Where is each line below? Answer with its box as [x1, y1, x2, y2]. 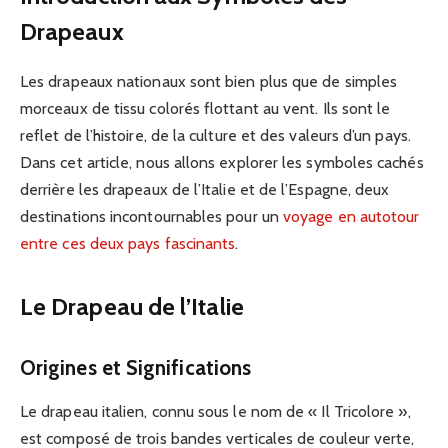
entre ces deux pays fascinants [20, 233, 236, 253]
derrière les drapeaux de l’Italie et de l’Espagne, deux [20, 179, 390, 199]
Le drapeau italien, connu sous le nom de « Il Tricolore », [20, 402, 411, 422]
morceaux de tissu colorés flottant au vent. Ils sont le [20, 98, 391, 118]
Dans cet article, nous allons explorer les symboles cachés [20, 152, 424, 172]
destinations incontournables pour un [20, 206, 283, 226]
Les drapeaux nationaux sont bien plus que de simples [20, 71, 398, 91]
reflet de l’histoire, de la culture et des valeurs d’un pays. [20, 125, 411, 145]
